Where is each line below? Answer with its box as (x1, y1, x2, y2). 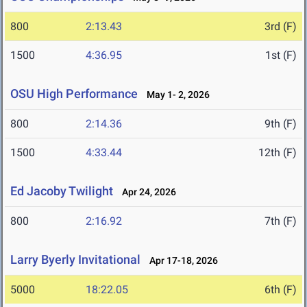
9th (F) (265, 117, 297, 131)
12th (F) (258, 146, 297, 160)
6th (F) (265, 283, 297, 297)
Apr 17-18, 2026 (143, 255, 218, 267)
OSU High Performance (10, 86, 138, 101)
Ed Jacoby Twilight (10, 184, 113, 199)
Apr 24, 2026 (116, 186, 176, 198)
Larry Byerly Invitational (10, 252, 140, 267)
